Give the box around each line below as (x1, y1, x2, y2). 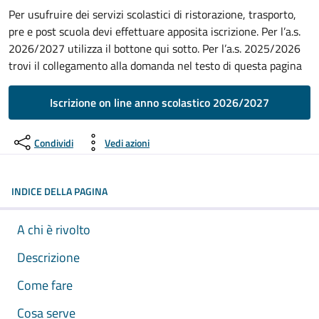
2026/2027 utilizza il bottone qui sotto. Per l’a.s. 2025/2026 (9, 40, 300, 57)
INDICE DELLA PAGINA (11, 184, 108, 199)
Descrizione (17, 248, 80, 267)
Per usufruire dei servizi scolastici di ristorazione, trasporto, (9, 6, 296, 23)
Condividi (34, 135, 73, 150)
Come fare (17, 276, 73, 295)
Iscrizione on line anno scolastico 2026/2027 (50, 94, 269, 111)
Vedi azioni (105, 135, 150, 150)
